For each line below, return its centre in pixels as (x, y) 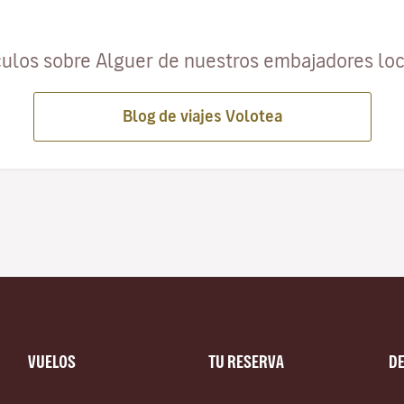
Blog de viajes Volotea (202, 115)
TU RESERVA (246, 361)
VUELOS (52, 361)
